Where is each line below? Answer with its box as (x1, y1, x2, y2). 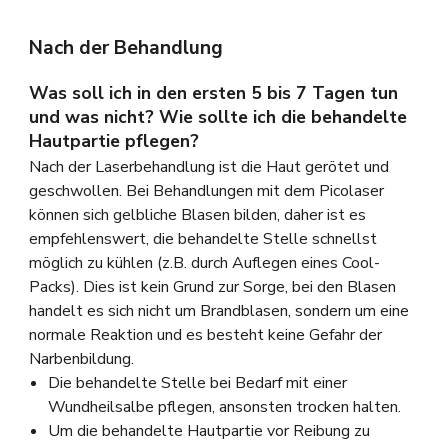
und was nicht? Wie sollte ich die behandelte (28, 104, 407, 129)
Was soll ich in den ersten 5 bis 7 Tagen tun (28, 80, 398, 105)
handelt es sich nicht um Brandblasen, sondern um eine (28, 300, 409, 323)
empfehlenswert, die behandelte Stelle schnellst (28, 228, 377, 251)
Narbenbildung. (28, 348, 134, 371)
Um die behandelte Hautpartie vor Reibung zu (47, 420, 370, 443)
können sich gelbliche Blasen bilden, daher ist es (28, 204, 366, 227)
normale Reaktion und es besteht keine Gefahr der (28, 324, 382, 347)
